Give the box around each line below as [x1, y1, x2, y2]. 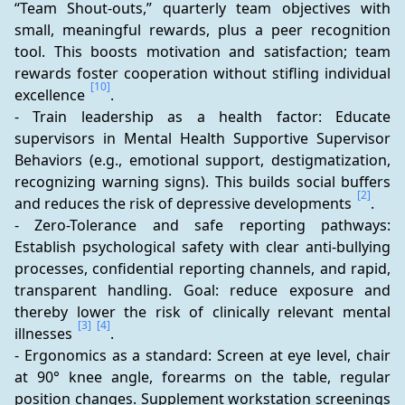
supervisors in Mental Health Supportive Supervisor [14, 128, 391, 148]
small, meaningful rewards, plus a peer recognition [14, 20, 391, 40]
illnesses [14, 324, 76, 344]
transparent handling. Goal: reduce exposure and [14, 280, 391, 300]
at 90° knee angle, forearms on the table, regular [14, 367, 391, 387]
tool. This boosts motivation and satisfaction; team [14, 42, 391, 61]
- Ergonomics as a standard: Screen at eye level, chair [14, 345, 391, 365]
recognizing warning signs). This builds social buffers [14, 172, 391, 192]
